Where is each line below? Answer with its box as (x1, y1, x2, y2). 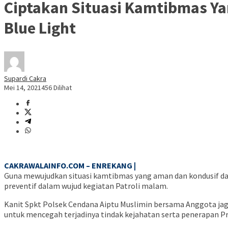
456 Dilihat (41, 83, 72, 93)
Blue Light (4, 17, 76, 38)
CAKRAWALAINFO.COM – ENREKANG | (4, 160, 136, 171)
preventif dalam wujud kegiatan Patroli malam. (4, 181, 168, 191)
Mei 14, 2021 (4, 83, 41, 93)
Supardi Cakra (4, 74, 46, 83)
